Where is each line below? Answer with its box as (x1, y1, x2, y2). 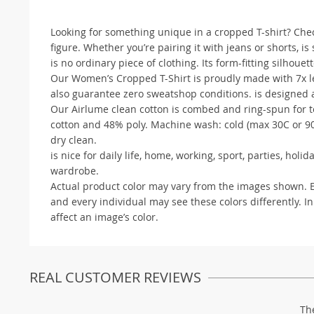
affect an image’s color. (50, 210, 158, 224)
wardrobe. (50, 163, 99, 177)
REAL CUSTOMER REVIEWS (29, 267, 201, 287)
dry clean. (50, 132, 97, 146)
